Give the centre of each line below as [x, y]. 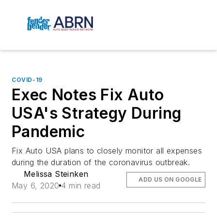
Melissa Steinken [56, 174]
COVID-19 [27, 80]
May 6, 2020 [36, 186]
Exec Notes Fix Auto [88, 95]
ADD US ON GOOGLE [170, 180]
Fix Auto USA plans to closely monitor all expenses [107, 151]
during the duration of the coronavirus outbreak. [101, 163]
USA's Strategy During [97, 113]
